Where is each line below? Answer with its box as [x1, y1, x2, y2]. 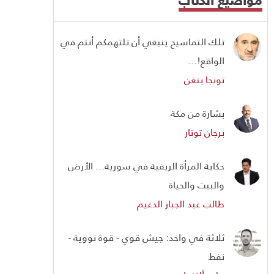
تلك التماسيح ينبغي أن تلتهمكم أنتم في [61, 31, 224, 51]
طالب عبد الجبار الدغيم [137, 193, 224, 213]
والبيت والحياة [169, 174, 224, 194]
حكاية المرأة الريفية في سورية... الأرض [68, 155, 224, 175]
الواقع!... [188, 50, 224, 70]
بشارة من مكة [171, 103, 224, 122]
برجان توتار [185, 122, 224, 141]
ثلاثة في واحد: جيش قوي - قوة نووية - [68, 227, 224, 246]
